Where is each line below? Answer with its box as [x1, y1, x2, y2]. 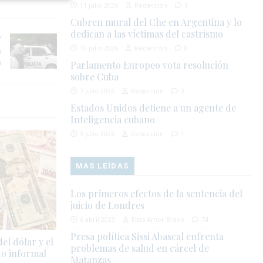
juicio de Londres [70, 199, 145, 212]
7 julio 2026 [80, 86, 115, 96]
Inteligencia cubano [70, 113, 156, 126]
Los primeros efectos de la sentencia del [70, 187, 243, 200]
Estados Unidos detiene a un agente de [70, 102, 237, 114]
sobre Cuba [70, 70, 119, 83]
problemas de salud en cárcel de [70, 242, 210, 255]
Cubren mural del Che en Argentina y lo [70, 16, 242, 29]
